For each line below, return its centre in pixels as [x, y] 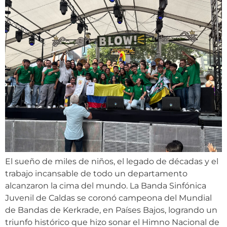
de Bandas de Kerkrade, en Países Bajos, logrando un [111, 210]
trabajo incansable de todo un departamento [96, 174]
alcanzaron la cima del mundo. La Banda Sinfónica [106, 186]
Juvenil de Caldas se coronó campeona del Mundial [108, 198]
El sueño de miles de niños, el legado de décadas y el [112, 162]
